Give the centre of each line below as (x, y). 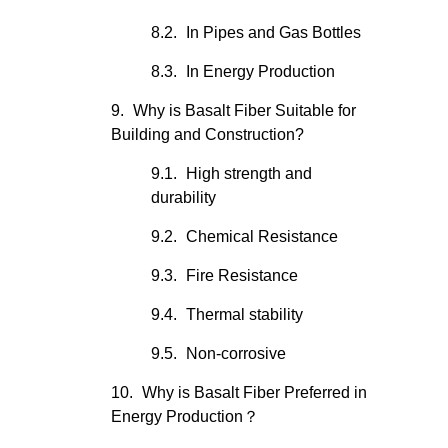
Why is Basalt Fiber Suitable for (244, 110)
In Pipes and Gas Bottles (273, 32)
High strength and (249, 173)
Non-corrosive (236, 353)
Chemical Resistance (262, 236)
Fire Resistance (242, 275)
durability (183, 197)
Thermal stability (244, 314)
